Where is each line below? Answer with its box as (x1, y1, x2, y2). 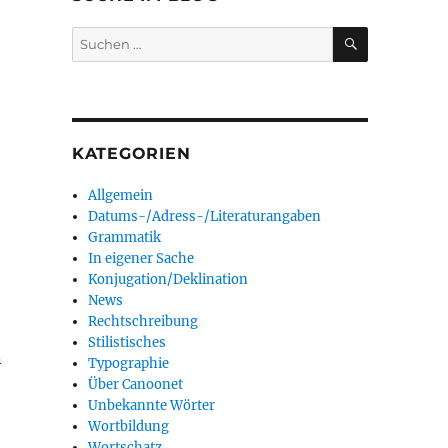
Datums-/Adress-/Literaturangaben (88, 208, 322, 225)
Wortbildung (88, 418, 170, 435)
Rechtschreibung (88, 313, 199, 330)
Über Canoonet (88, 376, 184, 393)
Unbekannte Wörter (88, 397, 216, 414)
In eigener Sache (88, 250, 195, 267)
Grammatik (88, 229, 162, 246)
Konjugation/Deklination (88, 271, 249, 288)
